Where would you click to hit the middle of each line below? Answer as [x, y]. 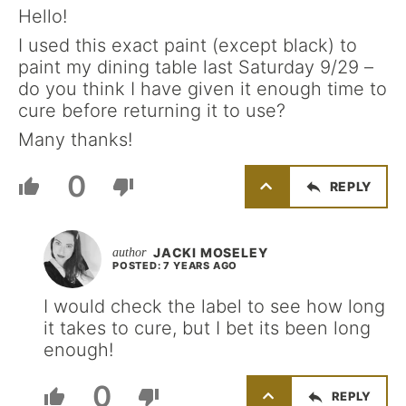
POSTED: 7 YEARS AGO [175, 265]
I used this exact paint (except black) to [188, 45]
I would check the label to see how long [214, 306]
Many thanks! [75, 139]
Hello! [43, 16]
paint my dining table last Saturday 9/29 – [196, 67]
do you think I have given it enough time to [203, 88]
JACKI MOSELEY [211, 252]
